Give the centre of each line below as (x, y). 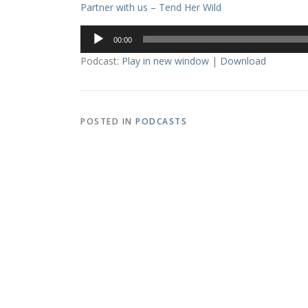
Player (93, 49)
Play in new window (165, 61)
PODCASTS (161, 122)
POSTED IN (108, 122)
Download (243, 61)
